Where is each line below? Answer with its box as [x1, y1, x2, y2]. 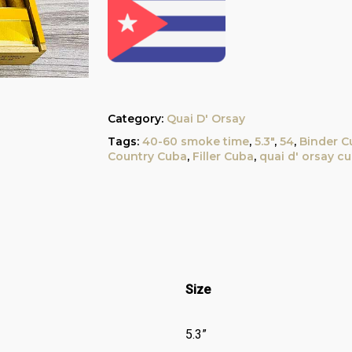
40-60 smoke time [141, 134, 249, 148]
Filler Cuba [192, 149, 254, 163]
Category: [107, 112, 167, 126]
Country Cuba [107, 149, 187, 163]
